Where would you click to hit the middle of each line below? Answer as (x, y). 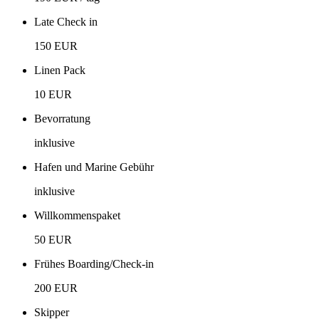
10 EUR (53, 94)
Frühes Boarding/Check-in (94, 263)
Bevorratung (62, 118)
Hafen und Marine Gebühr (94, 167)
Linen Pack (60, 70)
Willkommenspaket (77, 215)
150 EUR (56, 46)
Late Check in (66, 21)
